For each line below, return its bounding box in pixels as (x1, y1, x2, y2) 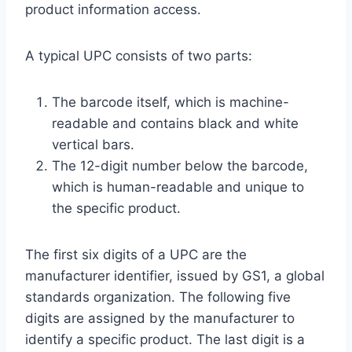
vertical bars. (52, 137, 134, 153)
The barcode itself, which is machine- (52, 94, 289, 111)
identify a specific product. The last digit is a (25, 332, 305, 348)
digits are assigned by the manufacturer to (25, 310, 295, 327)
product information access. (25, 2, 201, 18)
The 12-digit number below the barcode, (52, 158, 308, 174)
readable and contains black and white (52, 115, 299, 132)
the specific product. (52, 200, 181, 217)
